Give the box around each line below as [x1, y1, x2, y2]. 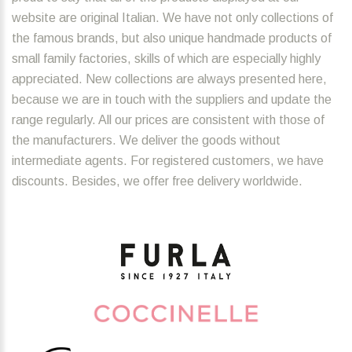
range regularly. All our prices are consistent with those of [12, 113, 324, 127]
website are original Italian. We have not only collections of [12, 11, 333, 25]
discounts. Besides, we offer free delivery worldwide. [12, 174, 302, 189]
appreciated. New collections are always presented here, [12, 72, 327, 86]
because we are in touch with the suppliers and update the [12, 93, 332, 107]
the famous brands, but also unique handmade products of [12, 31, 332, 46]
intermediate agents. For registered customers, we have [12, 154, 324, 168]
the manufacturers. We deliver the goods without [12, 134, 280, 148]
